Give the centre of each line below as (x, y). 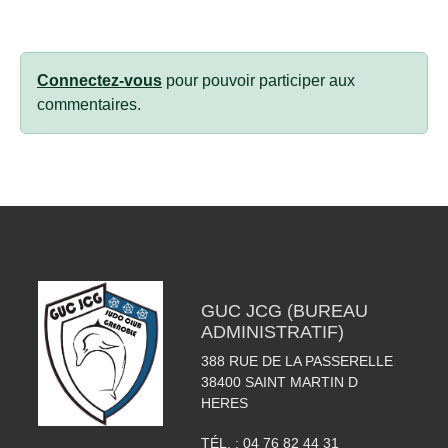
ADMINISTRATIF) (272, 331)
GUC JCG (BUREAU (284, 310)
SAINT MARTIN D (301, 381)
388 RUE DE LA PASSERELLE (296, 360)
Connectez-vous (99, 80)
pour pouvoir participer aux (258, 80)
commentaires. (89, 104)
